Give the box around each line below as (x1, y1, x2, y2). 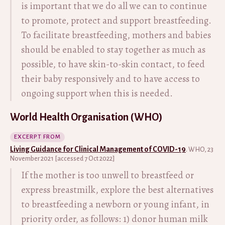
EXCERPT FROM (14, 134, 61, 140)
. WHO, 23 (186, 146, 213, 153)
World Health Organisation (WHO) (10, 111, 163, 123)
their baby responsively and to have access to (21, 72, 200, 85)
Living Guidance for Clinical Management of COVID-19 (10, 145, 186, 153)
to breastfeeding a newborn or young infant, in (21, 198, 209, 211)
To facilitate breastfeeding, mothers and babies (21, 29, 211, 42)
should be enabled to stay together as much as (21, 43, 205, 56)
